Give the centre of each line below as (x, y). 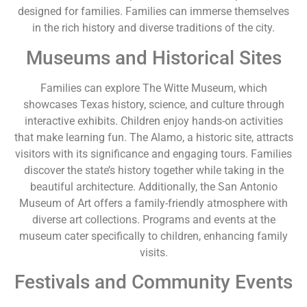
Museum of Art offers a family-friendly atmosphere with (153, 203)
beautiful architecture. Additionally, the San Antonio (153, 186)
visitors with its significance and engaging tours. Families (153, 153)
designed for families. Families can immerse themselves (153, 12)
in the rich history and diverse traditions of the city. (153, 28)
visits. (153, 252)
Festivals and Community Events (153, 282)
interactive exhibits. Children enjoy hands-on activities (153, 121)
